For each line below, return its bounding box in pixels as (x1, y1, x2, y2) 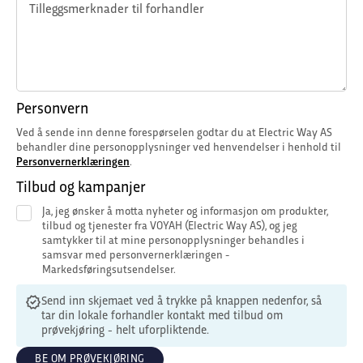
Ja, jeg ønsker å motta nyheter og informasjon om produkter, (41, 207, 328, 218)
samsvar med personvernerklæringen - (41, 250, 229, 262)
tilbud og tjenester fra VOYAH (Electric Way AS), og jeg (41, 221, 297, 233)
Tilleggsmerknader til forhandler (29, 3, 204, 16)
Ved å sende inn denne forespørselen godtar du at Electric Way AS (16, 128, 332, 139)
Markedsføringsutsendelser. (41, 265, 176, 276)
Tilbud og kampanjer (16, 181, 146, 196)
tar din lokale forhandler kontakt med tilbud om (41, 310, 284, 322)
